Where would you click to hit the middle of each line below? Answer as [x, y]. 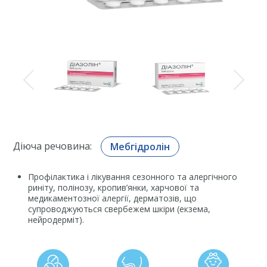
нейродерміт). [56, 219]
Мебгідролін [140, 146]
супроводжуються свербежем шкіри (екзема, [119, 209]
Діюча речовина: [53, 146]
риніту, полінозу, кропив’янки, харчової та [114, 187]
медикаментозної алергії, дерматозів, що [113, 198]
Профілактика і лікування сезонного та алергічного [133, 176]
